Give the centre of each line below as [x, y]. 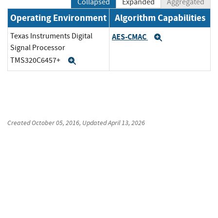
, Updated [94, 123]
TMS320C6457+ [36, 60]
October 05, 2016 [55, 123]
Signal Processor [38, 48]
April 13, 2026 [127, 123]
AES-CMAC [130, 36]
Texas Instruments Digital [51, 36]
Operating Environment [58, 18]
